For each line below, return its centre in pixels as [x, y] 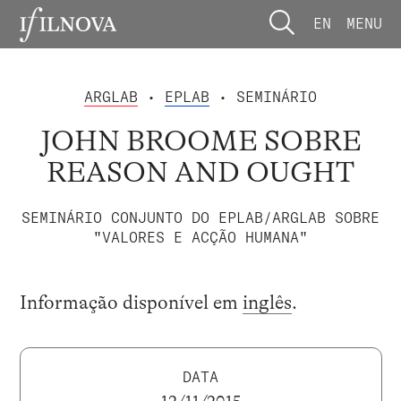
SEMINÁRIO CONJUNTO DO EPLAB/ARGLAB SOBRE [200, 217]
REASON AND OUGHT [200, 173]
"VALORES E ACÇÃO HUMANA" [200, 237]
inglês [267, 303]
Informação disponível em [131, 303]
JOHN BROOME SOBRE [200, 141]
